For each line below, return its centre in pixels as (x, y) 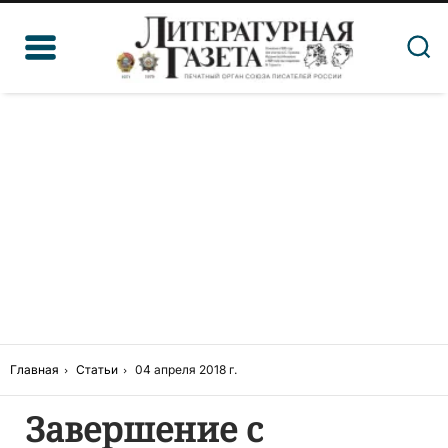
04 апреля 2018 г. (186, 370)
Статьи (97, 370)
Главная (34, 370)
